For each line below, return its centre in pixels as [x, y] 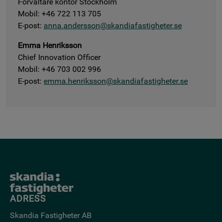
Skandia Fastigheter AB [53, 215]
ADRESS [28, 199]
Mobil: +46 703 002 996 [59, 69]
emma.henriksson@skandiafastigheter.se [116, 81]
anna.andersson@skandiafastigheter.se [113, 26]
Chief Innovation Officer [59, 57]
